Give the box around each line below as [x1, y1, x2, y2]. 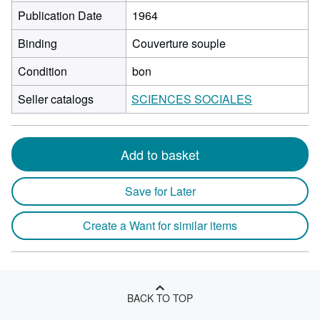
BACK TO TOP [127, 291, 193, 305]
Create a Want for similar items [83, 217, 237, 234]
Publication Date [18, 7, 102, 24]
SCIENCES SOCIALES [131, 91, 252, 107]
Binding [18, 35, 57, 51]
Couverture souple [132, 35, 226, 51]
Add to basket [121, 145, 199, 164]
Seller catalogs [18, 91, 94, 107]
